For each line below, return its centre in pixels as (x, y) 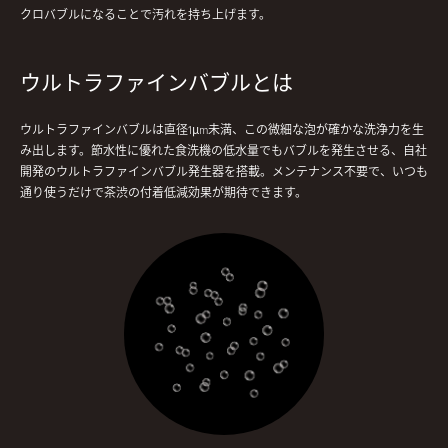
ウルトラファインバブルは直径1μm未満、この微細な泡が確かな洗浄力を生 (222, 130)
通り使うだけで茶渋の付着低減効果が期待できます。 (163, 193)
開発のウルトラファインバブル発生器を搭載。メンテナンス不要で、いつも (224, 172)
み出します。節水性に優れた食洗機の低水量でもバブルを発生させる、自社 (223, 151)
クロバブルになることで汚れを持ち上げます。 (145, 15)
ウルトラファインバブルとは (156, 82)
